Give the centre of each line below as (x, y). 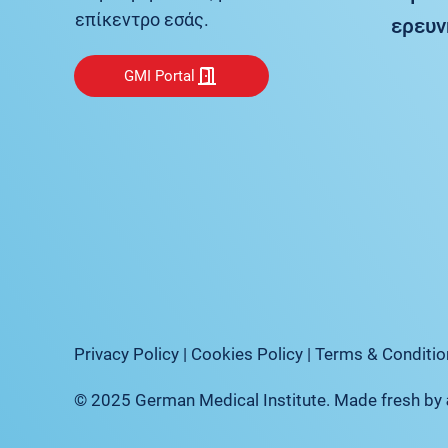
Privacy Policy (127, 353)
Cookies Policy (247, 353)
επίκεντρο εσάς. (142, 19)
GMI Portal (159, 76)
